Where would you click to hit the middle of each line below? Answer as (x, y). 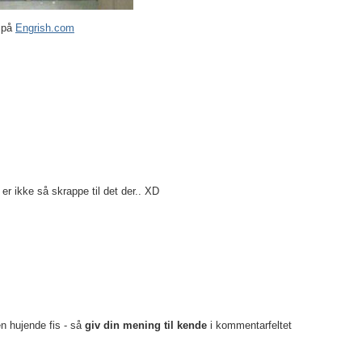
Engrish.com (44, 27)
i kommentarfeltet (249, 325)
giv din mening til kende (145, 325)
